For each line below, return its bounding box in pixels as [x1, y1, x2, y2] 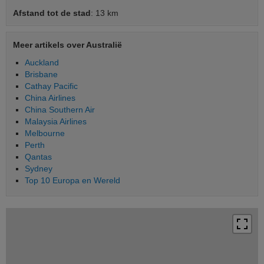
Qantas [25, 151, 52, 161]
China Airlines [25, 93, 75, 103]
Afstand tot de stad [13, 8, 91, 18]
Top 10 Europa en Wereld [25, 175, 120, 185]
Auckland [25, 57, 59, 67]
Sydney [25, 163, 52, 173]
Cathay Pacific [25, 81, 78, 91]
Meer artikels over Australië [13, 39, 122, 49]
